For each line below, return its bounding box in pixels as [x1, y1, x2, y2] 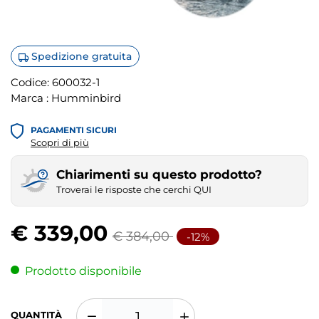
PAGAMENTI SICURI [31, 124, 117, 136]
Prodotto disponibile [25, 263, 142, 278]
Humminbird [51, 91, 121, 105]
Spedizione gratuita [28, 50, 132, 63]
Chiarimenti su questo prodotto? [56, 166, 262, 182]
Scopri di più [31, 137, 89, 149]
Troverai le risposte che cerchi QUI [56, 184, 211, 196]
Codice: [11, 75, 49, 89]
